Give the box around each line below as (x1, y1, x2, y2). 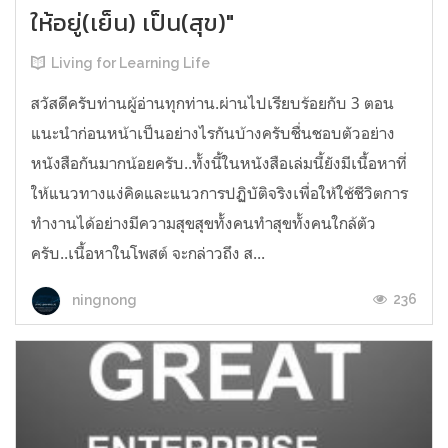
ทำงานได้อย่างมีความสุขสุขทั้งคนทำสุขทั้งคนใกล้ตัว (31, 213, 376, 234)
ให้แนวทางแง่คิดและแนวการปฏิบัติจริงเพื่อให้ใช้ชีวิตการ (31, 183, 408, 204)
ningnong (69, 291, 137, 308)
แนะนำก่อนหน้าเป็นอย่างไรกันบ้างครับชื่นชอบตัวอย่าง (31, 123, 395, 144)
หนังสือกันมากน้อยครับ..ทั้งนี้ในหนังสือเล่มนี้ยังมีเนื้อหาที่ (31, 153, 407, 174)
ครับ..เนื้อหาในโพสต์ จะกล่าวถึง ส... (31, 243, 265, 264)
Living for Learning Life (51, 55, 210, 72)
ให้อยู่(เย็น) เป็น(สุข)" (31, 5, 234, 41)
